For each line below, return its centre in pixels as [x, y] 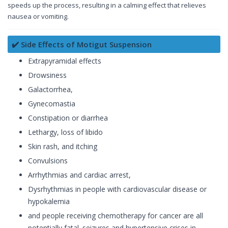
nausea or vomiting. [38, 17]
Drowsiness [47, 75]
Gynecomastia [52, 104]
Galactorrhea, [50, 90]
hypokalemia [49, 202]
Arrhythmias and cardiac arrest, [79, 175]
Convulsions [48, 161]
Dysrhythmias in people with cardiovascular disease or [117, 189]
